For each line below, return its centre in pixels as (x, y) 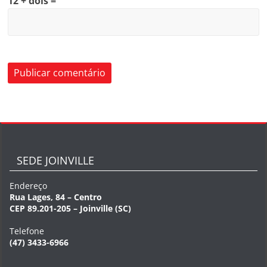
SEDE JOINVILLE (56, 160)
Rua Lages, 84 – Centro (56, 197)
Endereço (29, 186)
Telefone (27, 231)
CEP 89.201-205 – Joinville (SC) (71, 208)
